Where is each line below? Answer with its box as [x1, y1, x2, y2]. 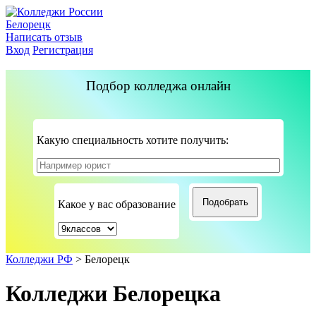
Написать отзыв [6, 31, 83, 43]
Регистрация [32, 44, 93, 56]
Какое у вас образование [58, 198, 176, 210]
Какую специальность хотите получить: [36, 134, 229, 146]
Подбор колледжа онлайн [85, 78, 231, 93]
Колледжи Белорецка [6, 281, 221, 307]
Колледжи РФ [6, 253, 73, 265]
